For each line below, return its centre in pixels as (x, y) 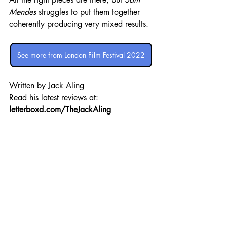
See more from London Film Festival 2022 (81, 55)
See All (152, 213)
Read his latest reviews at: (55, 97)
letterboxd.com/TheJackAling (60, 109)
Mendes (23, 12)
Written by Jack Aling (48, 85)
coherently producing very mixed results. (79, 24)
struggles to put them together (89, 12)
